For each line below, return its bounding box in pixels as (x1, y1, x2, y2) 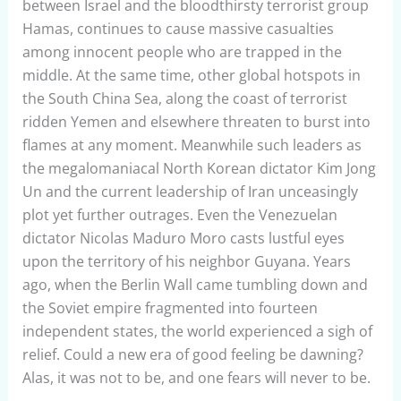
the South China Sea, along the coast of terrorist (21, 89, 347, 108)
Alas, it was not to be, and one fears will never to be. (21, 368, 371, 388)
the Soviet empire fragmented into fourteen (21, 298, 318, 318)
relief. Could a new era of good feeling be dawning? (21, 345, 363, 364)
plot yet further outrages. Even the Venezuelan (21, 205, 337, 225)
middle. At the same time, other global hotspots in (21, 65, 361, 85)
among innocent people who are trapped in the (21, 42, 342, 62)
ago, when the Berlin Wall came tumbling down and (21, 275, 368, 294)
